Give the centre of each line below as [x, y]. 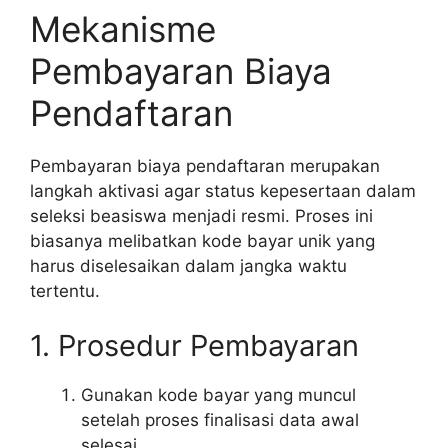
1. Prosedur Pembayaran [194, 346]
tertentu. [65, 290]
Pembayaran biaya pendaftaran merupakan [205, 165]
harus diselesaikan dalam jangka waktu [188, 265]
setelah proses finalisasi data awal [220, 420]
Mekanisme [123, 28]
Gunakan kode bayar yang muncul [218, 395]
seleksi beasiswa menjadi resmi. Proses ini [201, 215]
